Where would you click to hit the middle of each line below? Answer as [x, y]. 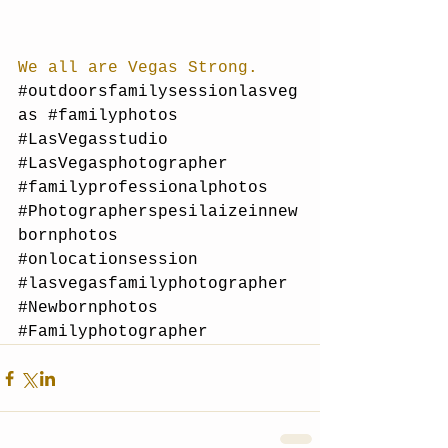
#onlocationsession [108, 260]
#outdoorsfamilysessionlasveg [158, 92]
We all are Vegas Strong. [138, 68]
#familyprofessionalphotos [143, 188]
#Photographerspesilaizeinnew [158, 212]
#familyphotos [113, 116]
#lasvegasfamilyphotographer [153, 284]
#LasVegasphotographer [123, 164]
